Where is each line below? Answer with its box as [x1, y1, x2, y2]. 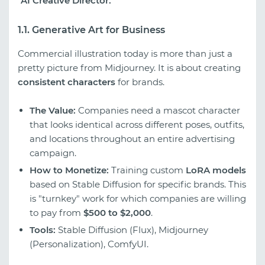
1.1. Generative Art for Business [18, 24, 165, 36]
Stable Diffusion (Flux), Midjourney [56, 224, 208, 236]
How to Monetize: [30, 164, 109, 176]
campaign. [30, 147, 76, 159]
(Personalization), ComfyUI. [30, 238, 148, 250]
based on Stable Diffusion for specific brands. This [30, 179, 246, 190]
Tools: [30, 224, 56, 236]
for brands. [115, 76, 164, 88]
